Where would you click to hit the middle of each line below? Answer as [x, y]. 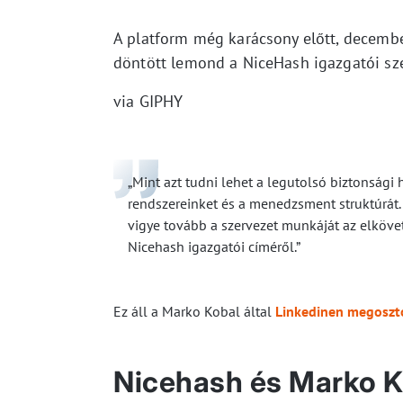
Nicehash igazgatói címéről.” [214, 247]
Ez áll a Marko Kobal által [194, 312]
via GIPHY [148, 102]
